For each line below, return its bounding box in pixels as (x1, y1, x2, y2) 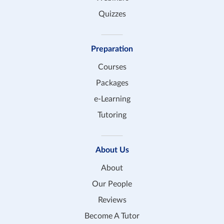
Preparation (91, 44, 133, 53)
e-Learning (93, 94, 130, 103)
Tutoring (97, 110, 126, 119)
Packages (95, 78, 128, 87)
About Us (95, 145, 129, 154)
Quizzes (98, 9, 126, 18)
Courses (97, 62, 126, 71)
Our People (92, 179, 132, 188)
